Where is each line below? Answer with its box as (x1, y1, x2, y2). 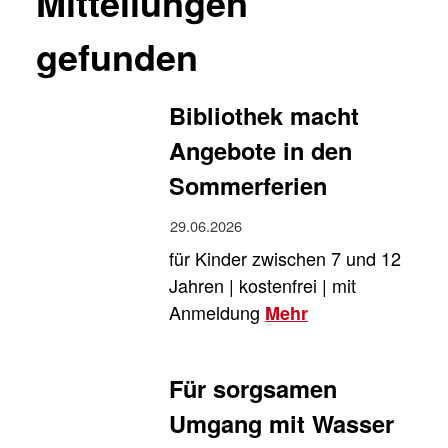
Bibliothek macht (168, 98, 359, 132)
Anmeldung (168, 299, 265, 325)
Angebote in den (168, 133, 352, 167)
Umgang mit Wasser (168, 406, 394, 441)
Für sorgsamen (168, 371, 337, 406)
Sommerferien (168, 168, 327, 202)
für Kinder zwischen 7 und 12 (168, 245, 401, 271)
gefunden (36, 30, 198, 82)
